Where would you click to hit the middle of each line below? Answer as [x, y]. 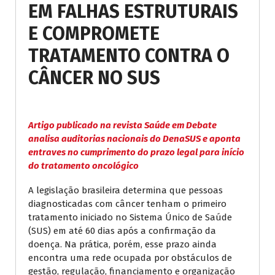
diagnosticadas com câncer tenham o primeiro [127, 203]
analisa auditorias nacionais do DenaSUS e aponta [134, 138]
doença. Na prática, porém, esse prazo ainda [122, 244]
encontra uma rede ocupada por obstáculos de [130, 258]
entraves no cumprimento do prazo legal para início [136, 152]
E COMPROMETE [94, 33]
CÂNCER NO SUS [94, 78]
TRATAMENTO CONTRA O [129, 56]
